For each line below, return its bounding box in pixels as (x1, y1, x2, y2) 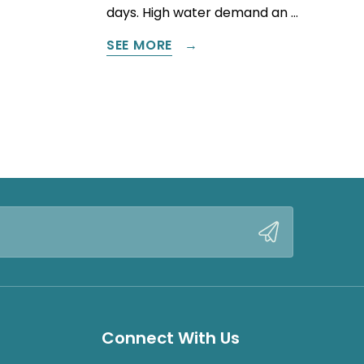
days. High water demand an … (106, 3, 298, 23)
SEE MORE (106, 35, 173, 54)
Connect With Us (102, 327, 240, 350)
